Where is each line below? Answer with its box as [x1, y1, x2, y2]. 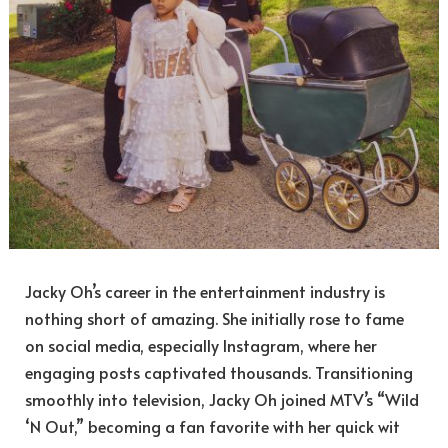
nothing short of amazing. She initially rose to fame [25, 307, 404, 330]
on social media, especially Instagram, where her [25, 334, 377, 357]
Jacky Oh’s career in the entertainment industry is [25, 280, 385, 303]
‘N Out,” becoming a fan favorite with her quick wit [25, 415, 400, 438]
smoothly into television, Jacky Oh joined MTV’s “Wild [25, 388, 419, 411]
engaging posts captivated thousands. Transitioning [25, 361, 413, 384]
